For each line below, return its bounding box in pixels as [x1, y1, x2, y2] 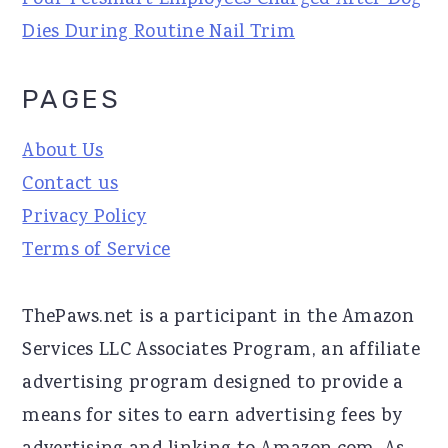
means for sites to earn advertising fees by [22, 403, 403, 432]
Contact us [22, 171, 119, 200]
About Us [22, 138, 104, 167]
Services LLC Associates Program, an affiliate [22, 337, 420, 366]
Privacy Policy [22, 204, 147, 233]
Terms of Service [22, 237, 171, 266]
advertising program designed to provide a [22, 370, 404, 399]
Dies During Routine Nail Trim [22, 19, 296, 48]
